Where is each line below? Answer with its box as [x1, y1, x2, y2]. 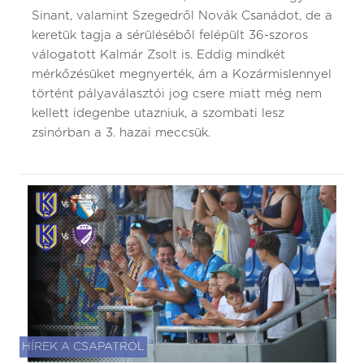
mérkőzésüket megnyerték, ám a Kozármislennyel [32, 67, 331, 80]
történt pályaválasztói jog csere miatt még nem [32, 87, 322, 100]
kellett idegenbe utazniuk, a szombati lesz [32, 106, 284, 119]
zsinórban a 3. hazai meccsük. [32, 126, 210, 139]
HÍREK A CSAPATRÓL [22, 341, 145, 353]
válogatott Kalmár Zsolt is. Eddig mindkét [32, 48, 285, 61]
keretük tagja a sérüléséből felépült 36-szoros [32, 28, 308, 41]
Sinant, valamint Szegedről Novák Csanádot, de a [32, 9, 332, 22]
